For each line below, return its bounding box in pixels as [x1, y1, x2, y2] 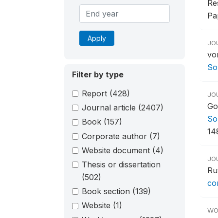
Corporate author [82, 131, 149, 141]
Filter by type [72, 70, 124, 79]
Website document [82, 145, 152, 155]
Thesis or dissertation [82, 159, 161, 169]
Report [82, 89, 109, 98]
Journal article [82, 103, 138, 113]
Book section [82, 186, 132, 197]
